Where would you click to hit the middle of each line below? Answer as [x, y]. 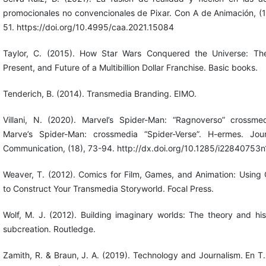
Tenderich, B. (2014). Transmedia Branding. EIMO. [99, 94]
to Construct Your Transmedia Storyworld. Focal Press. [108, 189]
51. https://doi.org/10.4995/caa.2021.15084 [88, 27]
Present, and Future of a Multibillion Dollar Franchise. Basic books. [130, 67]
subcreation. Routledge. [49, 229]
